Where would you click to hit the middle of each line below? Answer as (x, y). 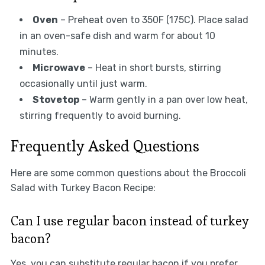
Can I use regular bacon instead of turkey (130, 221)
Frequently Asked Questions (105, 146)
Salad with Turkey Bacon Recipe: (83, 188)
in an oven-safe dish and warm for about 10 (117, 36)
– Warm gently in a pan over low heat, (163, 100)
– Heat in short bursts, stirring (153, 68)
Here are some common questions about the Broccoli (128, 173)
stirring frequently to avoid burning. (100, 116)
